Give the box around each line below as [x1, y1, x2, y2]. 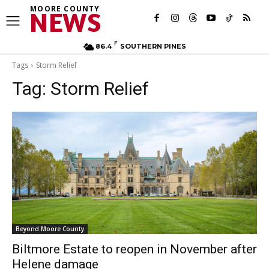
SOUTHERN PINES [119, 42, 186, 50]
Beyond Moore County [16, 225, 84, 233]
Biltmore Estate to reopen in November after [12, 242, 257, 256]
